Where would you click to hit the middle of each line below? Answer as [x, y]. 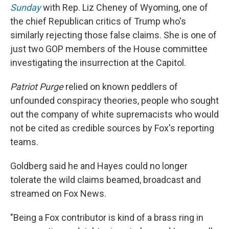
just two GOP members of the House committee [109, 49]
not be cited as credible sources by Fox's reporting [112, 128]
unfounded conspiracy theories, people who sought [114, 100]
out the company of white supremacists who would [114, 114]
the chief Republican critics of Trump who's [98, 21]
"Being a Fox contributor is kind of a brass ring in [107, 217]
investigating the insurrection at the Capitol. [98, 63]
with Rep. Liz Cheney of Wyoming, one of [125, 7]
